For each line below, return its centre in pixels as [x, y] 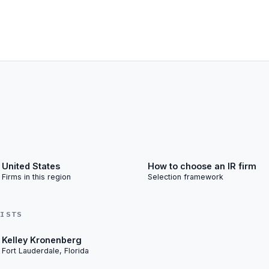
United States [31, 166]
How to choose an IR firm [202, 166]
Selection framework [186, 177]
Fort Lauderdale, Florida [45, 250]
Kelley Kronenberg [42, 240]
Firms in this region [36, 177]
